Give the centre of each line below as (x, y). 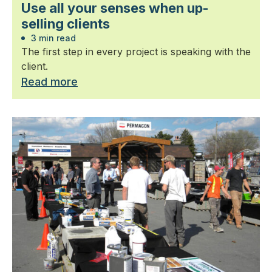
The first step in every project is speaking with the (136, 52)
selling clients (66, 24)
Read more (49, 82)
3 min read (52, 38)
